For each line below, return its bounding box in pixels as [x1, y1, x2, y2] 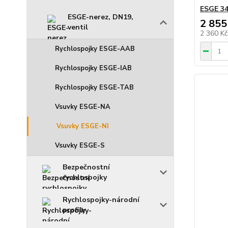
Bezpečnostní [63, 162, 110, 172]
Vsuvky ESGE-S [55, 141, 105, 150]
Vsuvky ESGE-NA [55, 102, 110, 111]
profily [63, 205, 85, 215]
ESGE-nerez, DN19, [68, 12, 133, 22]
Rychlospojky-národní [63, 195, 139, 205]
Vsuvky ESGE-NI [56, 122, 109, 131]
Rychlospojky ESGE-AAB [55, 44, 135, 53]
